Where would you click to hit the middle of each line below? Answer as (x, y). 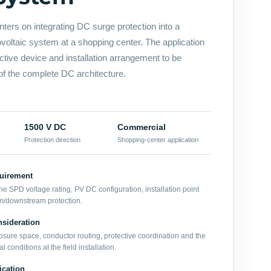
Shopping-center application (158, 140)
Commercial (142, 127)
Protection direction (52, 140)
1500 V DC (45, 127)
